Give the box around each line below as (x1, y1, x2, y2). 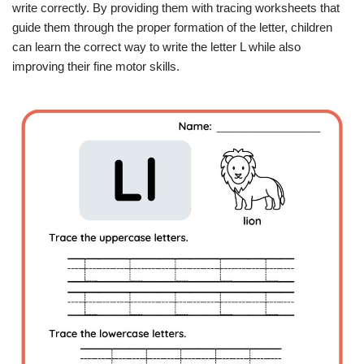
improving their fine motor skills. (12, 59, 180, 73)
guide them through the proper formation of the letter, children (12, 20, 332, 34)
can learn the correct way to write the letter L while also (12, 40, 301, 54)
